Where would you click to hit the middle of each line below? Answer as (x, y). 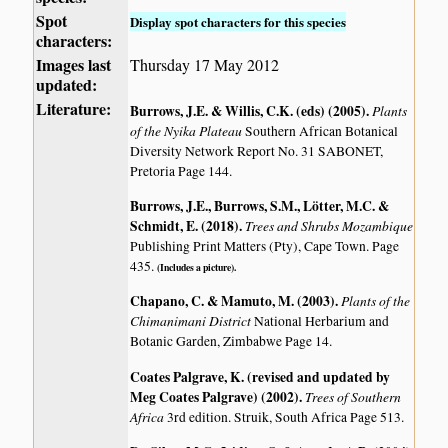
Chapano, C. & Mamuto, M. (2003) (233, 301)
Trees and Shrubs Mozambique (329, 225)
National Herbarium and (322, 321)
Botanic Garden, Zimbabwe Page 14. (231, 341)
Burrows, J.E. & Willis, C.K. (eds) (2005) (248, 110)
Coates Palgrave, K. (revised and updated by (260, 376)
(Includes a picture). (197, 266)
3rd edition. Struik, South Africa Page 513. (286, 416)
